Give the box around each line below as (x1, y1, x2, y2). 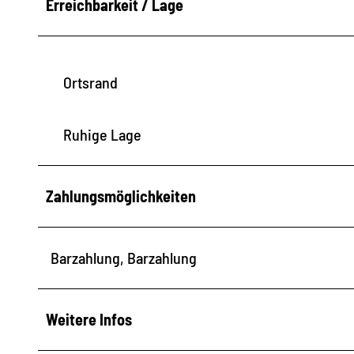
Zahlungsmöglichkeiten (46, 186, 196, 205)
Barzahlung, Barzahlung (51, 247, 197, 267)
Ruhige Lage (63, 124, 141, 144)
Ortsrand (63, 72, 118, 92)
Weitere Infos (46, 309, 132, 329)
